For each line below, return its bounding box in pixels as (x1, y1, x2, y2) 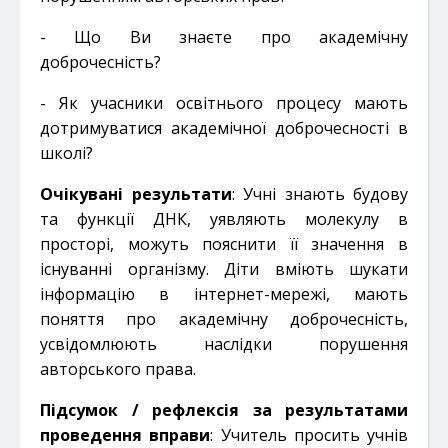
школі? (40, 141, 93, 164)
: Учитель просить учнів (210, 423, 408, 446)
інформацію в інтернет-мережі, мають (40, 282, 408, 305)
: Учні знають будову (231, 182, 408, 205)
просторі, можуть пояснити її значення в (40, 232, 408, 255)
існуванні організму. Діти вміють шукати (40, 257, 408, 280)
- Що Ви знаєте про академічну (40, 25, 408, 48)
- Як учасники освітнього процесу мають (40, 91, 408, 114)
